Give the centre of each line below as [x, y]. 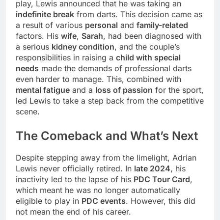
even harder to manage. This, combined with [98, 79]
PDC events [104, 201]
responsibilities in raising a [66, 57]
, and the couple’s [147, 46]
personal [101, 25]
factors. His [38, 36]
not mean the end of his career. [73, 212]
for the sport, [178, 90]
